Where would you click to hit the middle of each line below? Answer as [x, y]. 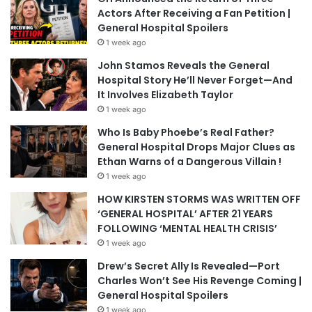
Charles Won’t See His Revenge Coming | [200, 280]
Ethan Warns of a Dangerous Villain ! [189, 161]
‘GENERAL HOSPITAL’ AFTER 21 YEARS [185, 213]
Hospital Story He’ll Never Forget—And [195, 80]
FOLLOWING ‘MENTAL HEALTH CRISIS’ [187, 228]
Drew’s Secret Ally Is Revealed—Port [189, 266]
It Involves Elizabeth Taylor [165, 94]
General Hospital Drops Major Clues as [196, 147]
